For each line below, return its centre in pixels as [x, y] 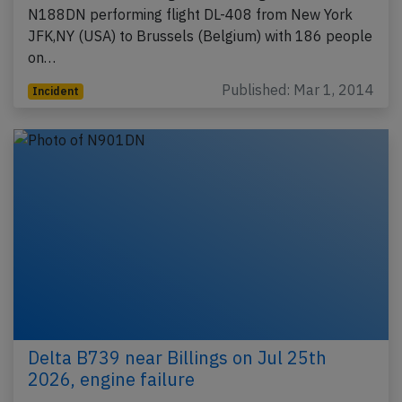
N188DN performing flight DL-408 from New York [190, 14]
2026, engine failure [111, 379]
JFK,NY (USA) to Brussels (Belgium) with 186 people [200, 35]
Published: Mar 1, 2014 [298, 89]
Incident [55, 91]
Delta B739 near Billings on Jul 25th [177, 357]
